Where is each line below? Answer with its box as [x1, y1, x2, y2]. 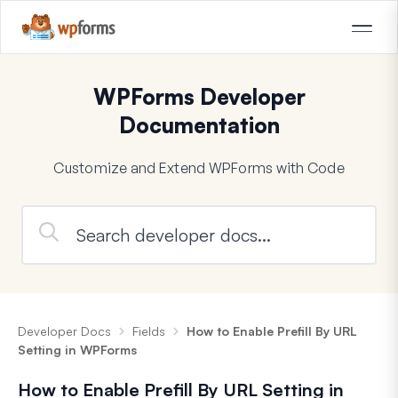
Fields [132, 322, 165, 338]
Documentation [118, 111, 280, 139]
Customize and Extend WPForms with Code [53, 158, 345, 177]
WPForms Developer [92, 83, 306, 110]
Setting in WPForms [18, 341, 137, 357]
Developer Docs [18, 322, 111, 338]
